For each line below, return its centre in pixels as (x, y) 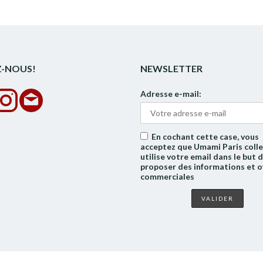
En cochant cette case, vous (205, 136)
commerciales (167, 176)
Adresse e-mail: (171, 94)
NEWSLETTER (171, 68)
